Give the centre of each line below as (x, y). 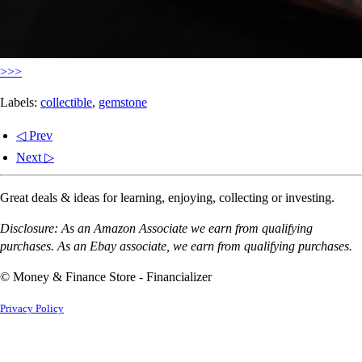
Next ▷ (35, 157)
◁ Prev (34, 135)
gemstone (123, 102)
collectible (66, 102)
